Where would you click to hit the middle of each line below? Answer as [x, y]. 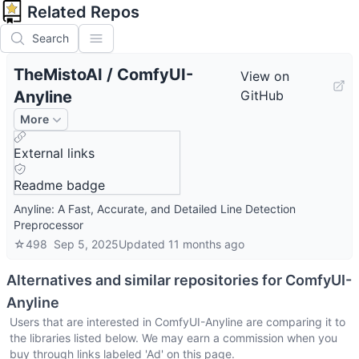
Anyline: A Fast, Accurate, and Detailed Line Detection [155, 209]
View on [264, 76]
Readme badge [59, 185]
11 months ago [206, 244]
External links [54, 153]
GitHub [262, 95]
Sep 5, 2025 [86, 244]
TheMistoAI [58, 75]
